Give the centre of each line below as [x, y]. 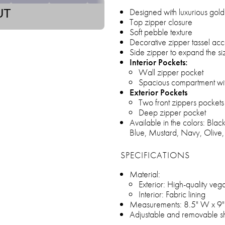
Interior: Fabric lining [172, 194]
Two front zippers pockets [181, 102]
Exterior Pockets [158, 92]
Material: [145, 174]
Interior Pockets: [159, 62]
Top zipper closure [161, 22]
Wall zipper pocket [171, 72]
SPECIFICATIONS [155, 155]
